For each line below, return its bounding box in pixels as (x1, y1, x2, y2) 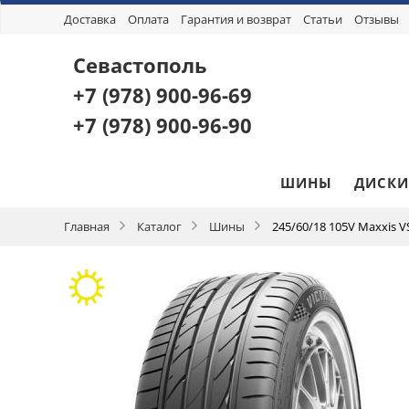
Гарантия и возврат (180, 11, 291, 27)
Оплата (127, 11, 169, 27)
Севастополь (72, 51, 207, 79)
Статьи (302, 11, 342, 27)
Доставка (63, 11, 116, 27)
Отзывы (353, 11, 399, 27)
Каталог (136, 217, 182, 235)
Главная (63, 217, 110, 235)
